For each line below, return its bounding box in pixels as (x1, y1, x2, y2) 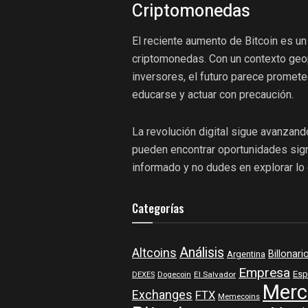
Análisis (179, 242, 224, 263)
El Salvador (194, 268, 236, 280)
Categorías (132, 199, 184, 217)
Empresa (239, 263, 290, 283)
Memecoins (218, 290, 260, 302)
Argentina (227, 247, 265, 261)
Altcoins (132, 244, 177, 262)
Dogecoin (157, 268, 191, 280)
